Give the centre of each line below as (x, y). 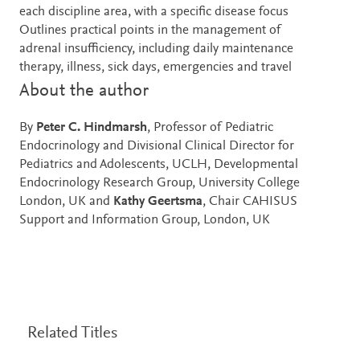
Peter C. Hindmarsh (92, 128)
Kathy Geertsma (158, 202)
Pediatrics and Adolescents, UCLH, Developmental (159, 165)
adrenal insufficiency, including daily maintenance (156, 49)
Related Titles (72, 333)
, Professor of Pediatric (210, 128)
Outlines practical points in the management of (150, 31)
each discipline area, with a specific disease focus (154, 12)
